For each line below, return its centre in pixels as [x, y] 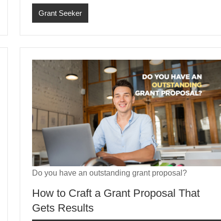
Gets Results [63, 208]
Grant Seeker [60, 13]
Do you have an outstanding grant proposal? [110, 173]
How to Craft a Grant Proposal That [116, 193]
